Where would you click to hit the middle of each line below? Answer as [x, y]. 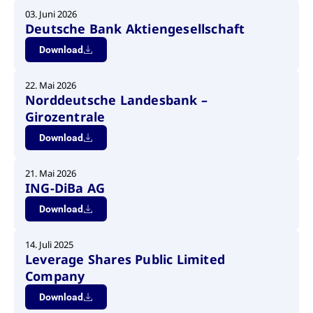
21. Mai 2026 [51, 173]
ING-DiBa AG [65, 188]
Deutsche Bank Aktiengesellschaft [135, 29]
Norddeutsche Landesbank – [116, 100]
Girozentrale [65, 117]
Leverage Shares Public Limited [125, 259]
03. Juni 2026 [51, 14]
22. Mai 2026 [51, 85]
